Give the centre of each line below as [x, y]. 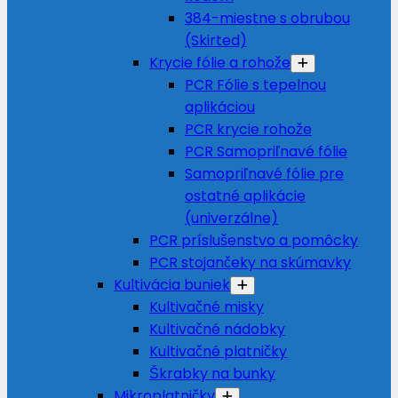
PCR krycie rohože [248, 129]
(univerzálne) [231, 218]
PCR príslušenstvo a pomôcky [254, 240]
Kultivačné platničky [218, 351]
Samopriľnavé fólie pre [264, 174]
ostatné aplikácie [245, 196]
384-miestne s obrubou [267, 18]
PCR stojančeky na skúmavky [250, 263]
